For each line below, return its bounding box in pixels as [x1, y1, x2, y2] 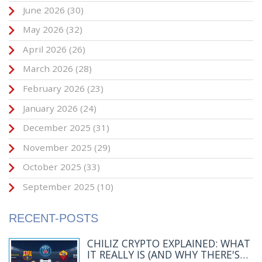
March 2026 [20, 63, 75, 75]
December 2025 [20, 122, 93, 134]
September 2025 [20, 181, 97, 193]
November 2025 [20, 141, 94, 153]
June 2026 [20, 4, 67, 16]
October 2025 [20, 161, 84, 173]
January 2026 [20, 102, 80, 114]
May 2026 [20, 23, 66, 36]
